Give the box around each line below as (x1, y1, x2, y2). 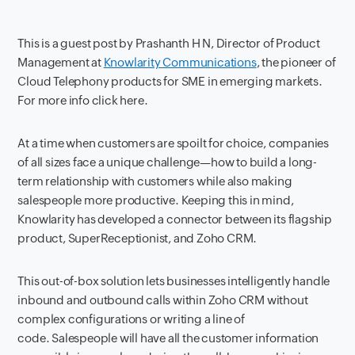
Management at (17, 55, 104, 69)
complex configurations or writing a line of (17, 312, 245, 326)
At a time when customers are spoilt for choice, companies (17, 136, 330, 150)
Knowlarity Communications (103, 55, 257, 69)
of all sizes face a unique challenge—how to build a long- (17, 155, 318, 169)
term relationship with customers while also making (17, 174, 292, 188)
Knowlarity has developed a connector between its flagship (17, 212, 333, 226)
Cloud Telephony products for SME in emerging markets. (17, 74, 323, 88)
